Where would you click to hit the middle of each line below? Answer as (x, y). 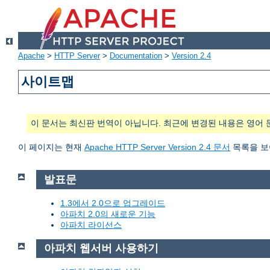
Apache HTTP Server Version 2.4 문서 (157, 147)
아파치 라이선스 (91, 224)
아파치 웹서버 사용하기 (101, 249)
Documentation (136, 56)
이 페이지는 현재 (51, 147)
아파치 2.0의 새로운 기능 (108, 214)
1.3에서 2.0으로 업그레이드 (113, 203)
